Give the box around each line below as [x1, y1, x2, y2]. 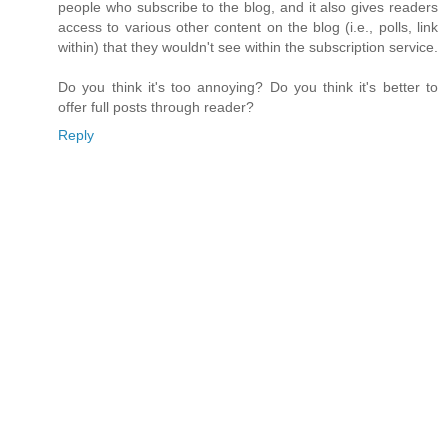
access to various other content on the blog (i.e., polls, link [58, 19, 438, 36]
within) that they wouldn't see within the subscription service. [58, 39, 438, 56]
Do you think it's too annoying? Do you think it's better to [58, 79, 438, 96]
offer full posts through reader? [58, 99, 254, 116]
